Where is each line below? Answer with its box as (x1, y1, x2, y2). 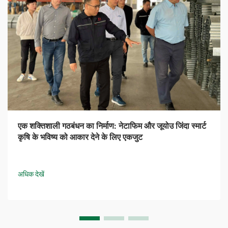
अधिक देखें (18, 169, 44, 178)
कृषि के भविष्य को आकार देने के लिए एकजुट (18, 132, 142, 142)
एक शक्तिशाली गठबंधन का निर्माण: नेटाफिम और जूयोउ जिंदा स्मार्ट (18, 121, 206, 131)
